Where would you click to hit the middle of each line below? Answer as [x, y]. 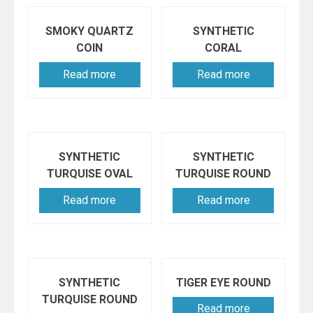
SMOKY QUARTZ [90, 31]
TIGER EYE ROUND [223, 282]
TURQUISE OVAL [89, 173]
